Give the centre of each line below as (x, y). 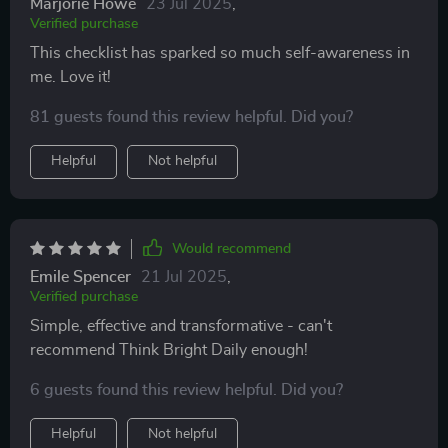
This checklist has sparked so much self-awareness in (220, 53)
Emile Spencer (80, 277)
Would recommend (231, 249)
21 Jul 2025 (184, 277)
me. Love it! (70, 77)
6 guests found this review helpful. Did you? (186, 390)
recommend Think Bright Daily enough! (169, 350)
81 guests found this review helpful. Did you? (191, 117)
